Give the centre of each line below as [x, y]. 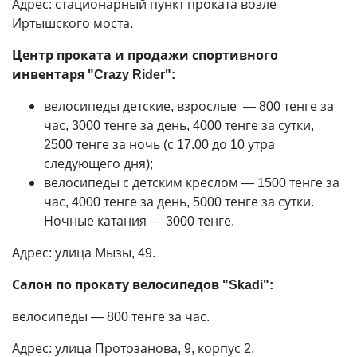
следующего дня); [98, 163]
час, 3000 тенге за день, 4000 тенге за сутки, [179, 125]
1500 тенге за [298, 182]
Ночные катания [97, 221]
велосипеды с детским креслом [143, 182]
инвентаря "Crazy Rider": [94, 74]
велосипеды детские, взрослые [143, 106]
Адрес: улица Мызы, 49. [84, 253]
